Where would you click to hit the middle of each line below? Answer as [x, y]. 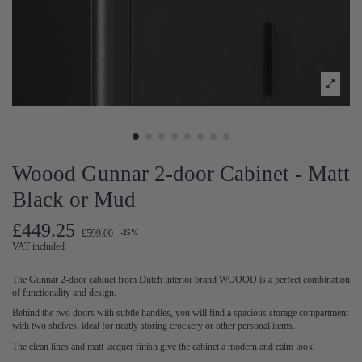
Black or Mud [74, 200]
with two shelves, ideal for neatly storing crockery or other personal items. [154, 326]
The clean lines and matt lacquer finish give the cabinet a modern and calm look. [164, 347]
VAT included [38, 246]
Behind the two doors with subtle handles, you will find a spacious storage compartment [180, 313]
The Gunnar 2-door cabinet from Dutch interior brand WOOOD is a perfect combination [181, 279]
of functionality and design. [64, 292]
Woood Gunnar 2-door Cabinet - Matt [181, 174]
